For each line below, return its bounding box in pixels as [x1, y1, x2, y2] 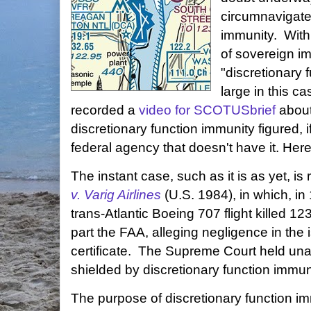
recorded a [71, 103, 139, 117]
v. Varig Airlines [71, 187, 161, 202]
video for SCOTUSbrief [139, 103, 276, 117]
